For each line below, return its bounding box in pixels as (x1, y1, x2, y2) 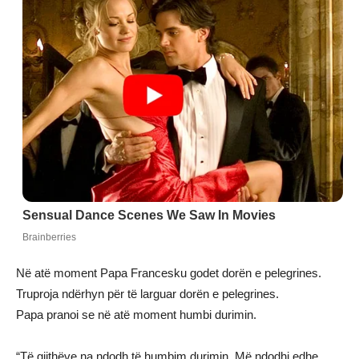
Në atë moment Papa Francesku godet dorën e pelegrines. (16, 266, 321, 280)
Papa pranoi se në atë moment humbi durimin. (16, 308, 256, 322)
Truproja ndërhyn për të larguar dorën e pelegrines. (16, 287, 279, 301)
